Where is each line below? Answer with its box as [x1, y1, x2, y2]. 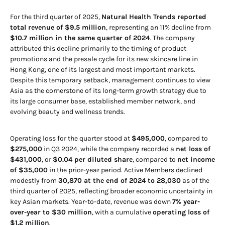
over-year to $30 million [10, 207, 92, 216]
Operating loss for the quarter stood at [10, 134, 132, 143]
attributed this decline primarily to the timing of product [10, 44, 186, 53]
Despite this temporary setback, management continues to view [10, 75, 210, 84]
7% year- [172, 197, 200, 206]
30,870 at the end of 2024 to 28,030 [58, 176, 181, 185]
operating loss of [153, 207, 209, 216]
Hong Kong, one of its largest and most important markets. [10, 65, 195, 74]
